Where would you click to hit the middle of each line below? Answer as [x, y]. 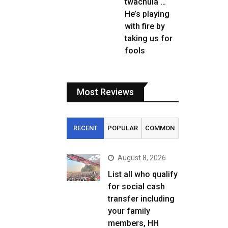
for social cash [136, 187]
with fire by [145, 26]
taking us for [149, 38]
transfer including [141, 199]
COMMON [160, 128]
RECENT [85, 128]
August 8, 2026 [142, 158]
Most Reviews [105, 92]
